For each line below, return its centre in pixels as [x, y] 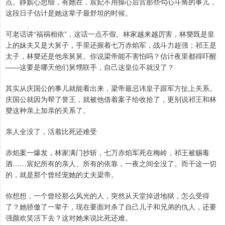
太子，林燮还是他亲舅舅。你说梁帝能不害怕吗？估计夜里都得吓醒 [111, 56]
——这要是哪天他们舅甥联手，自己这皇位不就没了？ [90, 67]
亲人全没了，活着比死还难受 [51, 131]
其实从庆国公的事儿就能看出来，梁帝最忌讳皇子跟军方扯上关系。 [111, 88]
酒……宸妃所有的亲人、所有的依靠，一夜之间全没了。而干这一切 [111, 163]
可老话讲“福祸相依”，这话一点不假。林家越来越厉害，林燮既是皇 [110, 34]
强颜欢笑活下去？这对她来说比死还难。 [69, 218]
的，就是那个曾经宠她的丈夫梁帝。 [62, 175]
